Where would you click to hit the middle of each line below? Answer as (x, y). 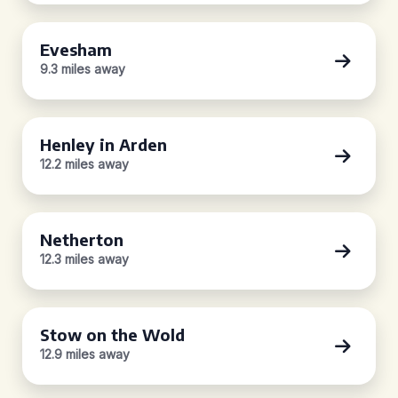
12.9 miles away (85, 354)
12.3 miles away (84, 259)
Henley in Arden (103, 144)
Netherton (82, 239)
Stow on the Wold (112, 334)
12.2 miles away (84, 164)
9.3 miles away (83, 69)
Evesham (76, 49)
